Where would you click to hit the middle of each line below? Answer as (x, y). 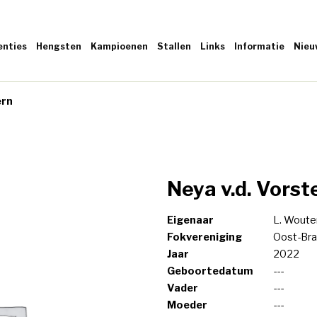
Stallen (174, 46)
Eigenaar (190, 220)
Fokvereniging (204, 237)
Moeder (187, 305)
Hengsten (59, 46)
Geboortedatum (210, 271)
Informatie (259, 46)
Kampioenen (119, 46)
